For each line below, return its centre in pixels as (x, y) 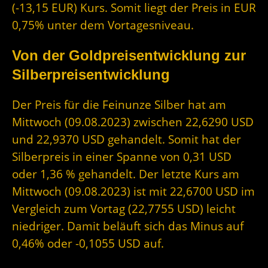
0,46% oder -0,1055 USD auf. (88, 243)
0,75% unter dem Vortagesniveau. (103, 25)
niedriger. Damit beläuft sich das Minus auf (128, 226)
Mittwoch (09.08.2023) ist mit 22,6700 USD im (133, 191)
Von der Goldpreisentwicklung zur (129, 56)
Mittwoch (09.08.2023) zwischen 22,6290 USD (133, 122)
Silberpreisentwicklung (91, 75)
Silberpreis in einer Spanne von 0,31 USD (122, 157)
